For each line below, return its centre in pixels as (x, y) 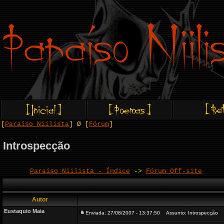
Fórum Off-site (174, 171)
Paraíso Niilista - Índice (80, 171)
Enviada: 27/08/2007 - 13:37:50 (123, 213)
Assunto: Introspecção (190, 213)
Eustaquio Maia (24, 211)
